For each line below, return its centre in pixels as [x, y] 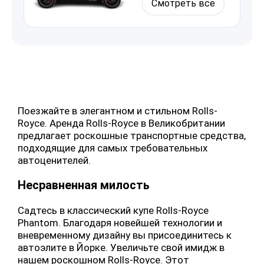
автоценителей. [54, 161]
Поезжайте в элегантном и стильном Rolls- [118, 111]
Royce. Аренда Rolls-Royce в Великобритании [121, 123]
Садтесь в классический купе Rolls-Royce [113, 211]
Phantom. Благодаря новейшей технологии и [120, 223]
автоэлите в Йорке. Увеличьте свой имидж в [121, 248]
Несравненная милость [84, 186]
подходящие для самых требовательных [113, 148]
